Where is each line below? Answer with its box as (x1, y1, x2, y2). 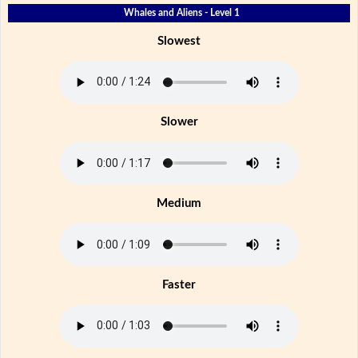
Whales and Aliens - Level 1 (123, 7, 240, 18)
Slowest (157, 34, 201, 47)
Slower (160, 116, 198, 129)
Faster (162, 278, 196, 291)
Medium (157, 197, 201, 210)
